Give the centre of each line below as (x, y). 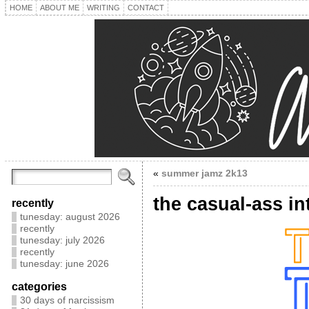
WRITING (103, 8)
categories (39, 286)
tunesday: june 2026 (64, 264)
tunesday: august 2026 (70, 217)
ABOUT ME (59, 8)
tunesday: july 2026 (62, 240)
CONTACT (146, 8)
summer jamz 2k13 (204, 173)
